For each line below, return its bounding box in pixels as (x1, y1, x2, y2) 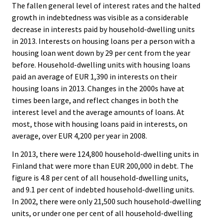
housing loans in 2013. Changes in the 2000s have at (12, 83, 184, 94)
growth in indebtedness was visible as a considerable (12, 12, 188, 23)
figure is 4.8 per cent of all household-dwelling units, (12, 172, 188, 183)
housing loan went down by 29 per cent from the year (12, 48, 190, 58)
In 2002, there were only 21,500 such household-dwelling (12, 196, 201, 206)
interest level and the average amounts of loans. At (12, 107, 184, 117)
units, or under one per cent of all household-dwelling (12, 208, 193, 218)
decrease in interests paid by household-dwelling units (12, 24, 195, 35)
